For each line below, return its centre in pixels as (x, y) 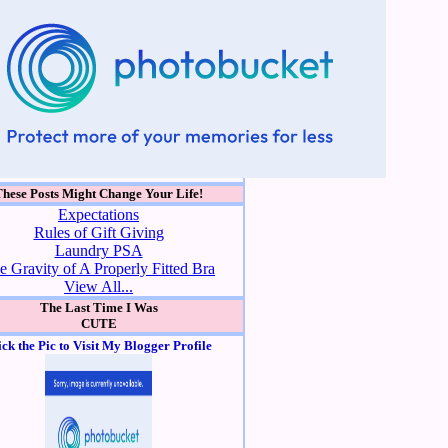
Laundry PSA (98, 250)
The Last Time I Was (98, 307)
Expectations (99, 214)
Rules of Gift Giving (98, 232)
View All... (99, 286)
